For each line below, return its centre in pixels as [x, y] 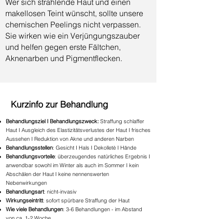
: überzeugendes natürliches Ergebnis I [102, 156]
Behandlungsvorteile [30, 156]
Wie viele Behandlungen [34, 209]
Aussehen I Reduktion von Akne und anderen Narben [70, 139]
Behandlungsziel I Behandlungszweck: [52, 121]
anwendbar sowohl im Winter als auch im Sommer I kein [72, 165]
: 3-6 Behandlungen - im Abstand [103, 209]
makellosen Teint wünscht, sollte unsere [74, 13]
